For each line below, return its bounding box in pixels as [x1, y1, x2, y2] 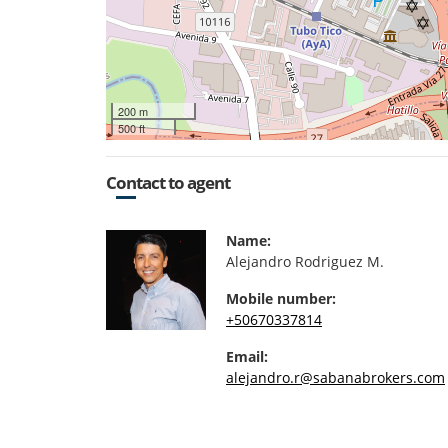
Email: [226, 346, 268, 366]
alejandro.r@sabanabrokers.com [226, 367, 445, 387]
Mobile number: [226, 288, 336, 308]
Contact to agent [106, 170, 230, 194]
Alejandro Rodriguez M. [226, 251, 384, 271]
